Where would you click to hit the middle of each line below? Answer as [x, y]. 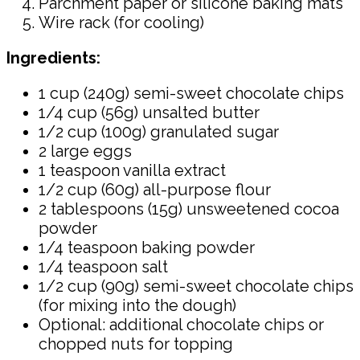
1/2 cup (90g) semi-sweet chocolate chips [196, 286]
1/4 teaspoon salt [103, 266]
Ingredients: [53, 57]
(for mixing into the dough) [137, 305]
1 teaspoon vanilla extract [132, 170]
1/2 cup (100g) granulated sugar [159, 131]
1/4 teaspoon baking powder [147, 247]
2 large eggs [85, 151]
